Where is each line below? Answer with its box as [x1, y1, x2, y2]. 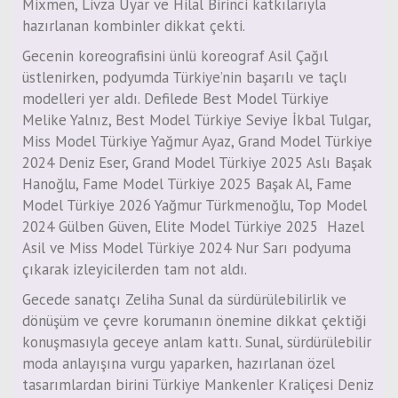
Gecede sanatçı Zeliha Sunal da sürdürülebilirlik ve [22, 290, 346, 310]
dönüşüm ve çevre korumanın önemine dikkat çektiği [22, 311, 366, 331]
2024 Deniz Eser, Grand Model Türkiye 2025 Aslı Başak [22, 153, 371, 173]
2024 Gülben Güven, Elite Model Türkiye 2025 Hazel [22, 217, 364, 237]
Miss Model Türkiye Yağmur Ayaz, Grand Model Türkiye [22, 131, 372, 152]
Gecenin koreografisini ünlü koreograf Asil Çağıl [22, 46, 328, 67]
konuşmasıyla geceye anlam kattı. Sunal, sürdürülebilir [22, 332, 371, 353]
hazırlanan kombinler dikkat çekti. [22, 16, 245, 36]
